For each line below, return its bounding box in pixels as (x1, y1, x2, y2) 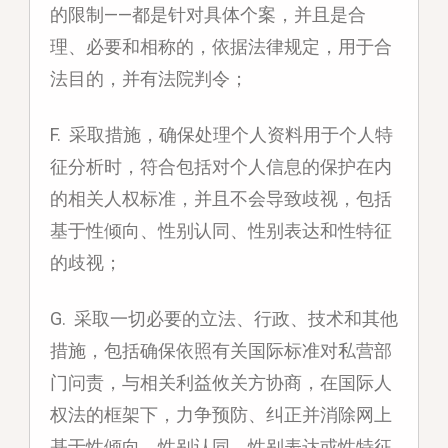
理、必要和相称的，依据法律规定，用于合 (49, 36, 392, 58)
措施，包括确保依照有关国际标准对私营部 (49, 340, 392, 362)
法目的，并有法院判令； (49, 68, 248, 90)
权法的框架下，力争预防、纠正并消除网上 (49, 404, 392, 426)
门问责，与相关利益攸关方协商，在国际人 (49, 372, 392, 394)
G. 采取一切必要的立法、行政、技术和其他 (49, 308, 398, 330)
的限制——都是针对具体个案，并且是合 (49, 4, 366, 26)
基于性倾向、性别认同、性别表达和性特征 (49, 220, 392, 242)
